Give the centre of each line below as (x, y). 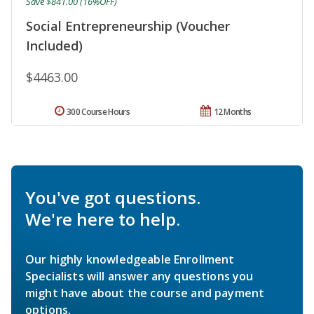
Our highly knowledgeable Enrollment (130, 260)
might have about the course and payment (145, 293)
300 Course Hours (98, 112)
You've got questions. (113, 198)
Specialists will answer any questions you (139, 277)
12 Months (232, 112)
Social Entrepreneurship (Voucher (128, 26)
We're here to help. (103, 219)
